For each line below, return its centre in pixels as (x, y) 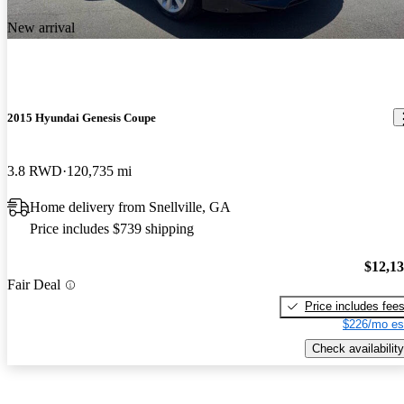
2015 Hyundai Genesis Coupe (82, 117)
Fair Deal (34, 285)
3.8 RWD (35, 171)
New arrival (41, 27)
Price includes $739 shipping (112, 229)
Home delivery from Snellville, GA (130, 207)
